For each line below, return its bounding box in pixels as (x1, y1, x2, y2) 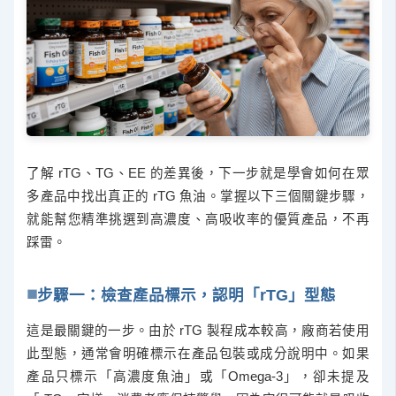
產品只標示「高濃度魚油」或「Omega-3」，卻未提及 (27, 369, 369, 384)
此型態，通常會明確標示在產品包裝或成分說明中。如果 (27, 346, 369, 361)
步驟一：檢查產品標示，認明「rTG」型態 (37, 286, 337, 305)
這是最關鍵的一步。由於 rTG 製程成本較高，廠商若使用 (27, 323, 369, 338)
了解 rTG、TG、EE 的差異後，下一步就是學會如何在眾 (27, 166, 369, 181)
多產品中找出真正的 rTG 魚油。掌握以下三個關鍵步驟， (27, 189, 369, 204)
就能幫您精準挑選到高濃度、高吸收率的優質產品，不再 (27, 212, 369, 227)
